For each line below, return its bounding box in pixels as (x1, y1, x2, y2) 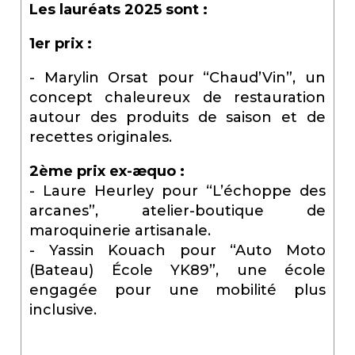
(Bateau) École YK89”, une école (29, 261, 326, 279)
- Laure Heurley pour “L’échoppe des (29, 181, 326, 200)
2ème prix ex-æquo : (29, 162, 185, 180)
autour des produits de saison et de (29, 108, 326, 126)
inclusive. (29, 300, 97, 319)
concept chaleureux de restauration (29, 88, 326, 106)
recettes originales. (29, 128, 172, 146)
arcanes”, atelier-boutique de (29, 201, 326, 219)
